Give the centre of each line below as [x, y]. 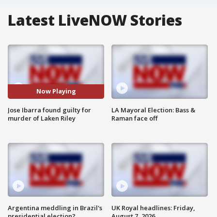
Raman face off [134, 118]
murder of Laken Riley [42, 118]
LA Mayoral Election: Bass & [153, 110]
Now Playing [56, 91]
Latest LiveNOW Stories [95, 20]
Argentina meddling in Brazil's [55, 208]
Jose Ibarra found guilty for [49, 110]
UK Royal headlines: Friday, [153, 208]
